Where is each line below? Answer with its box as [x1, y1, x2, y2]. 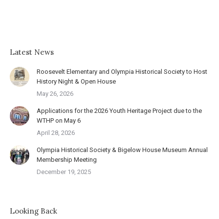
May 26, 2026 [37, 90, 73, 97]
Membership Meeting [37, 156, 97, 163]
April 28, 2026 [37, 129, 75, 136]
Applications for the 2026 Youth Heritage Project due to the [37, 107, 202, 114]
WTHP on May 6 [37, 117, 81, 124]
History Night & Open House [37, 78, 116, 85]
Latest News [10, 47, 54, 57]
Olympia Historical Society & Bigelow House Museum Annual [37, 146, 208, 153]
